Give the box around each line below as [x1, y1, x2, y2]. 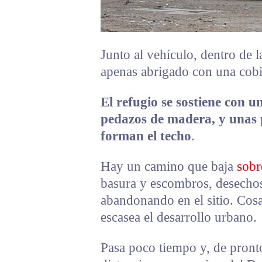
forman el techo [101, 128, 191, 143]
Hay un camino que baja [101, 158, 237, 174]
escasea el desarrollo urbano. [101, 209, 257, 225]
